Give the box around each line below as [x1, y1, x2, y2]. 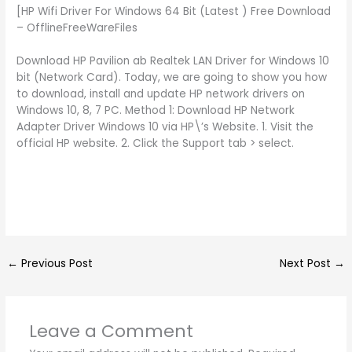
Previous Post [18, 256, 93, 272]
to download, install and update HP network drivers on [16, 86, 306, 102]
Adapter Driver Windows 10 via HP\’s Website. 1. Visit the [16, 119, 314, 135]
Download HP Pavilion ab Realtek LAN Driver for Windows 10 [16, 53, 330, 69]
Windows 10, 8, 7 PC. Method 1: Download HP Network [16, 103, 295, 119]
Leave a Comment [28, 318, 193, 343]
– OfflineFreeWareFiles [16, 20, 138, 36]
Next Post [279, 256, 334, 272]
